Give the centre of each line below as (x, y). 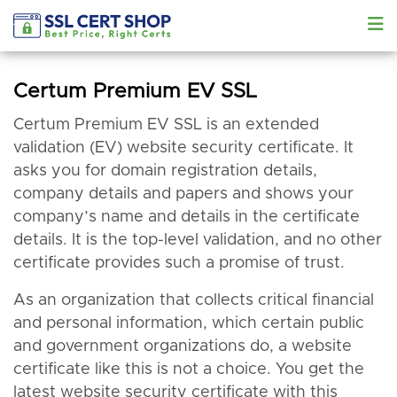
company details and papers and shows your (183, 195)
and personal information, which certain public (189, 324)
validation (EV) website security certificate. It (183, 148)
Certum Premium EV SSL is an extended (166, 125)
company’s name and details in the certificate (187, 218)
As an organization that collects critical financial (194, 301)
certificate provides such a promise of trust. (179, 264)
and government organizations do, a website (183, 347)
